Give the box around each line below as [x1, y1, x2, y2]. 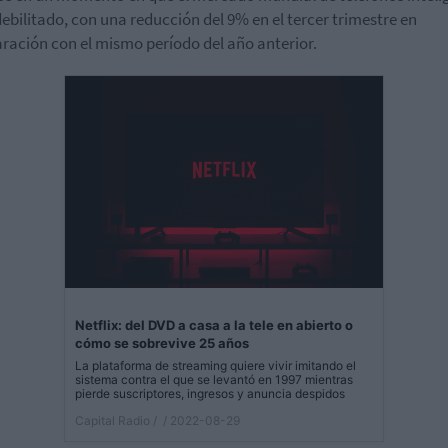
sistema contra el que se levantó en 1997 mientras [75, 372, 353, 388]
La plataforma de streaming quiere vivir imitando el [75, 358, 356, 374]
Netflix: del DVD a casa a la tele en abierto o [75, 317, 353, 334]
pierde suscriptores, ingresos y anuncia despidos [75, 386, 345, 402]
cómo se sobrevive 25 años [75, 335, 249, 352]
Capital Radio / [75, 413, 157, 429]
